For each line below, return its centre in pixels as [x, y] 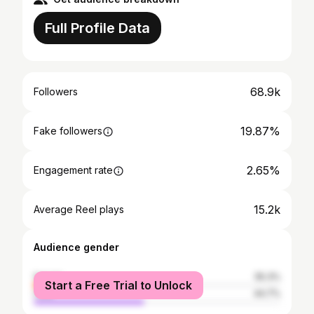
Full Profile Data [97, 28]
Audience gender [76, 247]
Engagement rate [73, 170]
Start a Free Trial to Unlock [118, 285]
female [48, 277]
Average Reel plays [79, 209]
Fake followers [68, 131]
